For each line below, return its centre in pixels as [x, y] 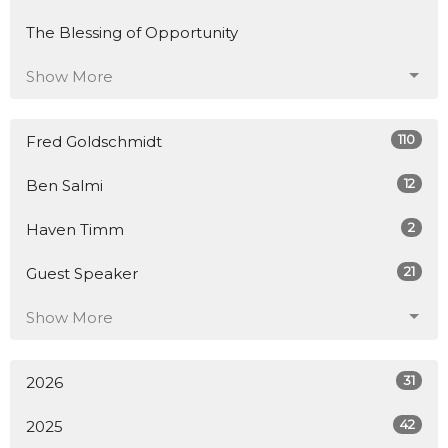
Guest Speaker [82, 273]
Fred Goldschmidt [94, 141]
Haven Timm [75, 229]
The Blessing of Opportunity [132, 32]
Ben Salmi [64, 185]
